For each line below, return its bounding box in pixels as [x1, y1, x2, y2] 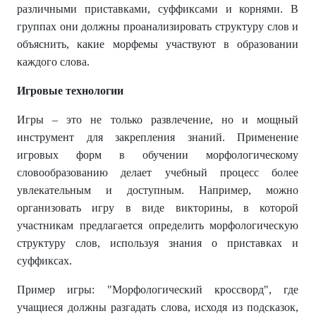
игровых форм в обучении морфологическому [17, 149, 299, 161]
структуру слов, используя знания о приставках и [17, 237, 299, 249]
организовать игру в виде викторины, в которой [17, 202, 299, 214]
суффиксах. [17, 255, 72, 267]
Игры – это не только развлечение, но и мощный [17, 114, 299, 126]
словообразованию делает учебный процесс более [17, 166, 299, 178]
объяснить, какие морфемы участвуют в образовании [17, 38, 299, 50]
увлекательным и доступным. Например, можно [17, 184, 299, 196]
